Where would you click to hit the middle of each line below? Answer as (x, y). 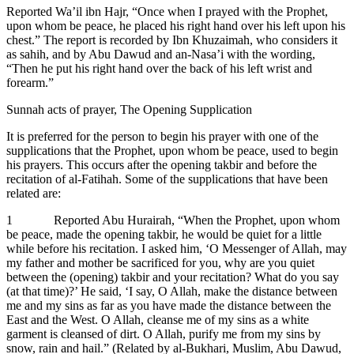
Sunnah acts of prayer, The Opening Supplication (131, 109)
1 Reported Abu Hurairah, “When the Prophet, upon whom (173, 220)
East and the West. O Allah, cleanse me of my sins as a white (158, 319)
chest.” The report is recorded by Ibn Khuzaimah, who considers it (172, 40)
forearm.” (32, 82)
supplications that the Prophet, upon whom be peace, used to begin (172, 150)
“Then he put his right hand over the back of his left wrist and (159, 68)
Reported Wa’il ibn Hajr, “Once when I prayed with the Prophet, (167, 11)
